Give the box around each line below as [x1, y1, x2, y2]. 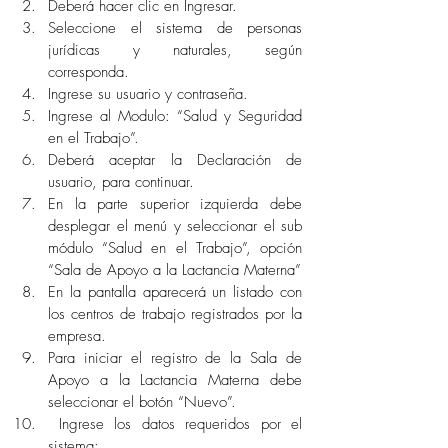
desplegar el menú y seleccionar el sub [48, 216, 302, 236]
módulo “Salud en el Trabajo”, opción [48, 238, 302, 258]
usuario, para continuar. [48, 172, 199, 192]
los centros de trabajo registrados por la [48, 304, 302, 324]
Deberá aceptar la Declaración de [48, 150, 302, 170]
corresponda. [48, 62, 134, 82]
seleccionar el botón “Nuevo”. [48, 392, 241, 412]
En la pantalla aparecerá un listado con [48, 282, 302, 302]
